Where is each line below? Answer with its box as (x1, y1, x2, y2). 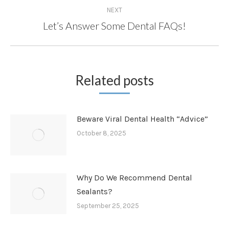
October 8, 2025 (77, 129, 126, 137)
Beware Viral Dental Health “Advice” (77, 113, 208, 124)
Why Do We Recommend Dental (77, 172, 192, 182)
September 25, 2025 (77, 201, 139, 210)
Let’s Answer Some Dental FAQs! (43, 19, 186, 32)
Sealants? (77, 186, 112, 196)
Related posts (75, 72, 154, 88)
